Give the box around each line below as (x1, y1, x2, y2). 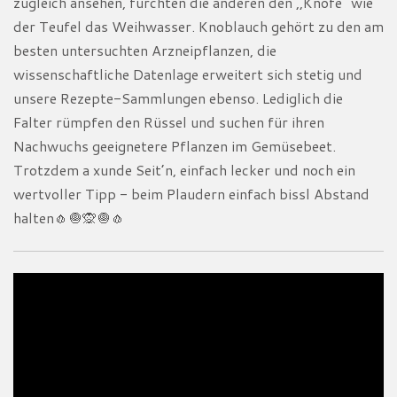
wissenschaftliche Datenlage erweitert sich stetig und (13, 63, 362, 84)
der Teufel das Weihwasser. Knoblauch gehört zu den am (13, 15, 384, 36)
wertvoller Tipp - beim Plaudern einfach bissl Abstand (13, 183, 370, 204)
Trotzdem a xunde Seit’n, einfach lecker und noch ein (13, 159, 355, 180)
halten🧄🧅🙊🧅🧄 (13, 206, 125, 228)
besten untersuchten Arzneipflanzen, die (13, 39, 276, 60)
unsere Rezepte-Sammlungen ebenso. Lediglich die (13, 87, 343, 108)
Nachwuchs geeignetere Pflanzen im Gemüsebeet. (13, 135, 336, 156)
